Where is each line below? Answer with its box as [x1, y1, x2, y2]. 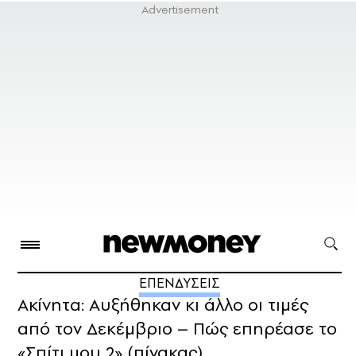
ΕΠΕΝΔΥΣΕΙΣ [139, 273, 220, 293]
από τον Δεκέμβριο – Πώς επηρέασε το [17, 316, 337, 341]
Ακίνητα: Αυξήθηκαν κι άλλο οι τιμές [17, 292, 308, 317]
